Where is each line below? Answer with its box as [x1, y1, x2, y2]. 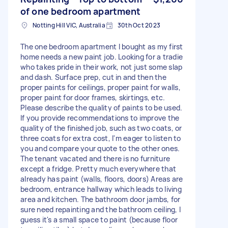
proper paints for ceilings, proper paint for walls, [20, 82, 181, 92]
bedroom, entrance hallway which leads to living [20, 184, 182, 194]
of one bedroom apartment [20, 5, 141, 17]
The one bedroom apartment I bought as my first [20, 41, 183, 51]
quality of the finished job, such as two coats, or [20, 123, 182, 133]
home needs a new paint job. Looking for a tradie [20, 51, 183, 62]
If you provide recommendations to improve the [20, 112, 180, 123]
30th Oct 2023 [117, 20, 160, 30]
